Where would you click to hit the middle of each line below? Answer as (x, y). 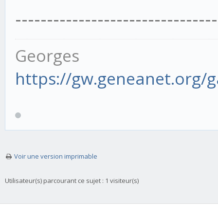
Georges (47, 56)
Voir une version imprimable (56, 156)
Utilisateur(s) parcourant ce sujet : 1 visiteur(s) (72, 181)
